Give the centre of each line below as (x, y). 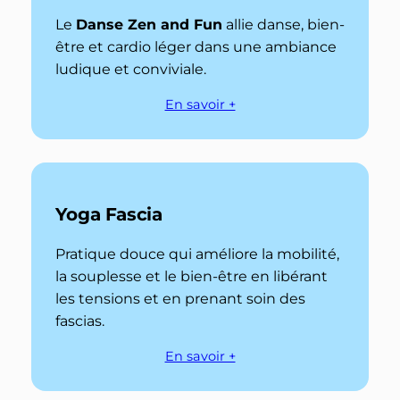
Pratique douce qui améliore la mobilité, (197, 254)
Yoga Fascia (108, 215)
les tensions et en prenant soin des (180, 299)
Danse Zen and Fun (149, 24)
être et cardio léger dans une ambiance (196, 46)
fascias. (79, 321)
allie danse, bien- (283, 24)
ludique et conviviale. (130, 69)
